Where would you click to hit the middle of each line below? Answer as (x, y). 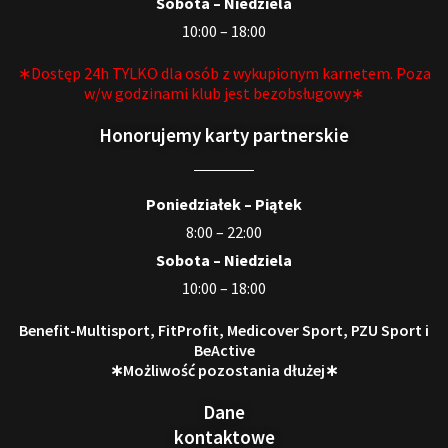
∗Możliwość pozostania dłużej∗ (224, 369)
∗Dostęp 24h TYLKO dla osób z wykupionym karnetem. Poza (224, 72)
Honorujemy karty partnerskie (224, 134)
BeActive (224, 349)
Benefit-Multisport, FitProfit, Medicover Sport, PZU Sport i (224, 329)
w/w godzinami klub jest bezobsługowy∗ (224, 92)
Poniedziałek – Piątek (224, 203)
